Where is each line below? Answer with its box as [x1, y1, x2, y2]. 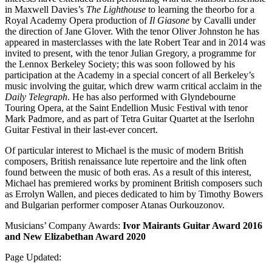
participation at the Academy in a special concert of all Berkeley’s [5, 70, 254, 81]
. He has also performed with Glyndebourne [67, 92, 236, 103]
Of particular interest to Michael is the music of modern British [5, 145, 243, 156]
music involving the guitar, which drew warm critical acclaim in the [5, 81, 262, 92]
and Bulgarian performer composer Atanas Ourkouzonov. [5, 200, 225, 211]
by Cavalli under [189, 15, 256, 26]
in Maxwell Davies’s [5, 4, 86, 15]
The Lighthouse [86, 4, 146, 15]
